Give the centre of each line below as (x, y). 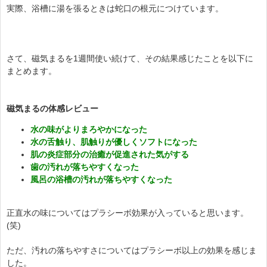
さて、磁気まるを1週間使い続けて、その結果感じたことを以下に (130, 58)
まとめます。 (32, 71)
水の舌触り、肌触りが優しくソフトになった (114, 142)
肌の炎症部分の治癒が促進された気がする (110, 154)
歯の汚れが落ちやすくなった (85, 167)
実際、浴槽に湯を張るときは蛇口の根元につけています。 (115, 8)
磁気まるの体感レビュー (52, 108)
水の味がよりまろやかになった (89, 129)
